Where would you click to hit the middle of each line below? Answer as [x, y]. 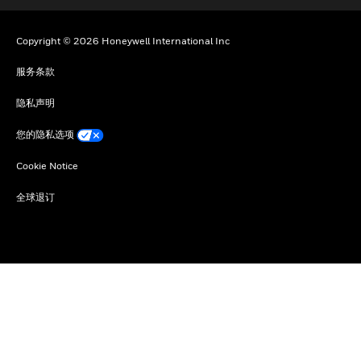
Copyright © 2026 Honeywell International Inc [123, 40]
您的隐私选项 [45, 134]
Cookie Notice [47, 165]
